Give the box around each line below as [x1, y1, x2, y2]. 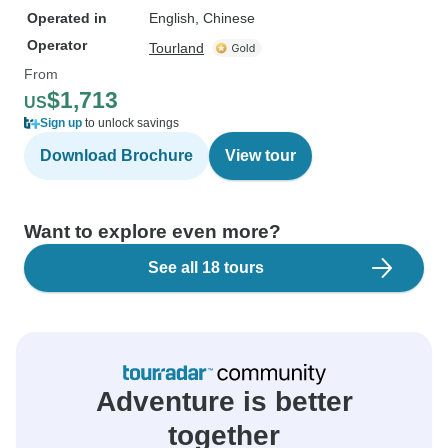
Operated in [27, 10, 107, 26]
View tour [225, 147, 296, 164]
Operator [27, 37, 87, 53]
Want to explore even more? [24, 221, 281, 242]
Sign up [40, 116, 82, 130]
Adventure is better [95, 386, 353, 417]
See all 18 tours [148, 259, 264, 276]
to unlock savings [82, 116, 179, 130]
